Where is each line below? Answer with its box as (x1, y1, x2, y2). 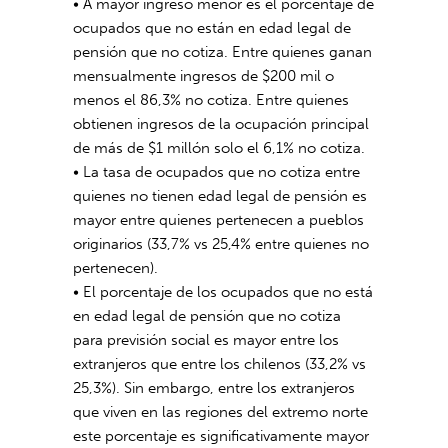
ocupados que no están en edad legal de (73, 19, 352, 37)
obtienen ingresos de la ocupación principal (73, 115, 370, 133)
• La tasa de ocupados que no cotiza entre (73, 163, 361, 181)
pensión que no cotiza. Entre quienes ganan (73, 43, 373, 61)
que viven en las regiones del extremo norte (73, 403, 369, 421)
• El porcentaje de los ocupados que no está (73, 283, 374, 301)
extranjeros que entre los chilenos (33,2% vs (73, 355, 367, 373)
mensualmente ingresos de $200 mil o (73, 67, 335, 85)
